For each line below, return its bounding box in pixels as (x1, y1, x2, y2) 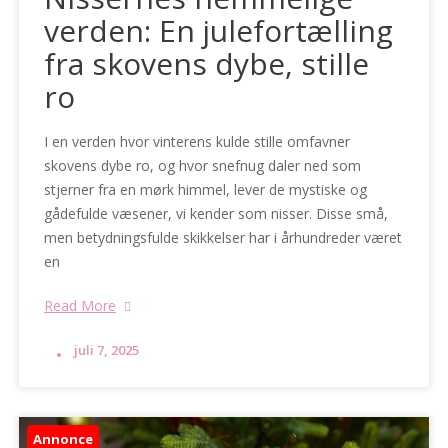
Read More (44, 295, 117, 315)
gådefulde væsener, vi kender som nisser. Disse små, (44, 203, 389, 223)
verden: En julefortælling (44, 9, 394, 51)
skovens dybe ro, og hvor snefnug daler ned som (44, 155, 362, 175)
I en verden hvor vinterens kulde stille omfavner (44, 131, 351, 151)
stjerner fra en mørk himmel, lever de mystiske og (44, 179, 368, 199)
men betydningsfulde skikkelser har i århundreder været (44, 227, 403, 247)
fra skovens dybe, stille (44, 42, 370, 84)
